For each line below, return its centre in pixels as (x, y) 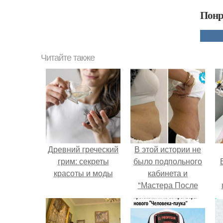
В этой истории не (168, 149)
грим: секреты (83, 161)
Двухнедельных (168, 197)
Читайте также (68, 58)
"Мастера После (168, 185)
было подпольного (168, 161)
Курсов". (168, 209)
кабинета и (168, 173)
